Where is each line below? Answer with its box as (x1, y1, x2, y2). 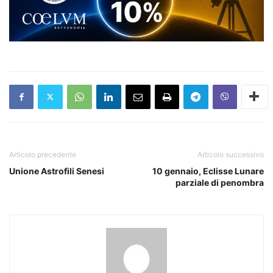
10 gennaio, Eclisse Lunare (152, 165, 264, 176)
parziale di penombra (175, 177, 264, 188)
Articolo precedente (9, 149, 76, 159)
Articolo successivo (197, 149, 264, 159)
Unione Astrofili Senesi (9, 165, 104, 176)
